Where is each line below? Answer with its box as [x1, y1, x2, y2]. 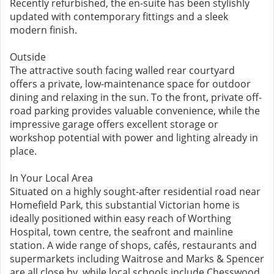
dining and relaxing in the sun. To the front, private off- [10, 91, 262, 104]
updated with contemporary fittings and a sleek [10, 10, 228, 23]
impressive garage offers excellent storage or [10, 117, 218, 131]
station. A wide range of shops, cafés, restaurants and [10, 239, 257, 252]
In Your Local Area [10, 171, 93, 185]
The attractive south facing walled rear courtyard [10, 64, 235, 77]
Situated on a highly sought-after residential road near [10, 185, 261, 198]
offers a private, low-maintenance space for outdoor [10, 77, 251, 91]
